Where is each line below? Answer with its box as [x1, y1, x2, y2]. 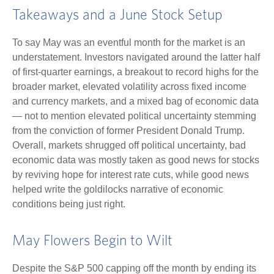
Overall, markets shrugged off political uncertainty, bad [12, 140, 246, 151]
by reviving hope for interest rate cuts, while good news [12, 169, 249, 180]
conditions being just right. [12, 199, 125, 210]
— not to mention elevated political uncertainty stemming [12, 111, 256, 122]
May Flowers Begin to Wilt [12, 234, 172, 249]
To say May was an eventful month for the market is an [12, 37, 245, 48]
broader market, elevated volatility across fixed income [12, 81, 246, 92]
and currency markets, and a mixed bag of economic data [12, 96, 259, 107]
